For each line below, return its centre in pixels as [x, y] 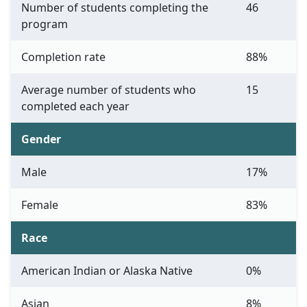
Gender [41, 139]
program [45, 24]
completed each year [75, 107]
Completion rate [63, 57]
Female [40, 205]
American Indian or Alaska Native [107, 271]
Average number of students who [109, 90]
